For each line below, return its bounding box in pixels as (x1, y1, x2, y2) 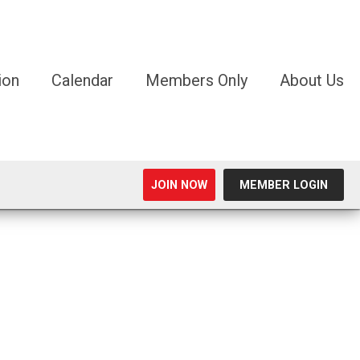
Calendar (51, 71, 113, 90)
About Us (280, 71, 344, 90)
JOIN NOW (151, 178, 207, 192)
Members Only (145, 71, 247, 90)
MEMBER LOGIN (239, 178, 328, 192)
